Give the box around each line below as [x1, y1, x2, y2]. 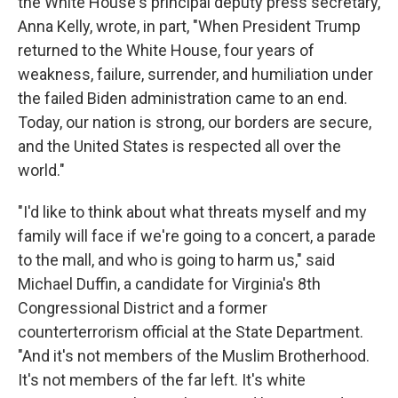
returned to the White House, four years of [18, 41, 314, 60]
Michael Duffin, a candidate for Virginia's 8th [18, 275, 321, 293]
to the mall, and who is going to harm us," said [18, 251, 335, 269]
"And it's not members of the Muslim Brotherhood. [18, 346, 370, 365]
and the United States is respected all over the [18, 137, 341, 155]
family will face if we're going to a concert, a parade [18, 227, 376, 245]
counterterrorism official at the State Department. [18, 322, 363, 341]
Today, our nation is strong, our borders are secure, [18, 113, 371, 131]
